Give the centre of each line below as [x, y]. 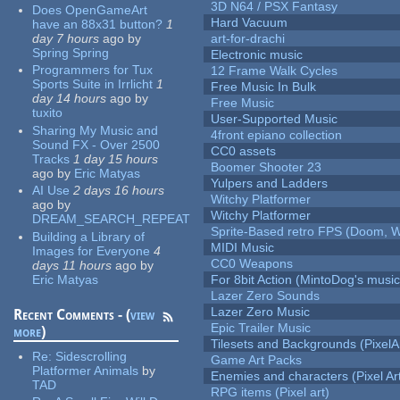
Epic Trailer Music [261, 328]
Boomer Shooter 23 [267, 167]
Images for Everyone [92, 250]
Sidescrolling [92, 356]
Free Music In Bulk [264, 87]
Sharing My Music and [96, 130]
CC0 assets [244, 151]
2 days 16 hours [119, 191]
